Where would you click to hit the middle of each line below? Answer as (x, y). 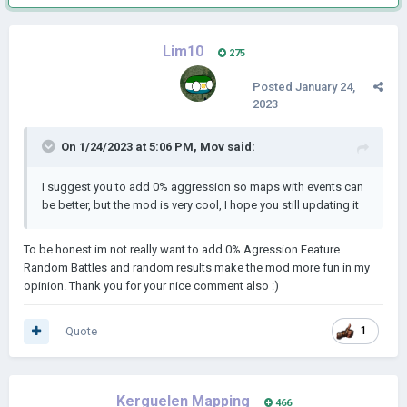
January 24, (325, 87)
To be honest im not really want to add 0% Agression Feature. (183, 249)
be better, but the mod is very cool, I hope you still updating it (202, 205)
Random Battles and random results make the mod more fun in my (197, 268)
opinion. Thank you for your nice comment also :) (151, 286)
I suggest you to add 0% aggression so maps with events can (203, 187)
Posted (274, 87)
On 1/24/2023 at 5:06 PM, (130, 147)
